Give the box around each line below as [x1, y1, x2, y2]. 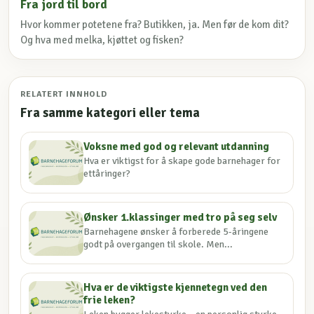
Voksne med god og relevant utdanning [83, 139, 270, 154]
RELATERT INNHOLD [20, 89, 108, 100]
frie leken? [83, 292, 136, 307]
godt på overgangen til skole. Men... [83, 238, 233, 250]
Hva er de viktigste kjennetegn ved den [83, 280, 268, 294]
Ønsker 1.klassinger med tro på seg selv [83, 210, 278, 224]
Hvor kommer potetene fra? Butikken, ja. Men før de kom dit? [20, 18, 289, 32]
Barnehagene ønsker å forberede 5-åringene [83, 225, 269, 238]
